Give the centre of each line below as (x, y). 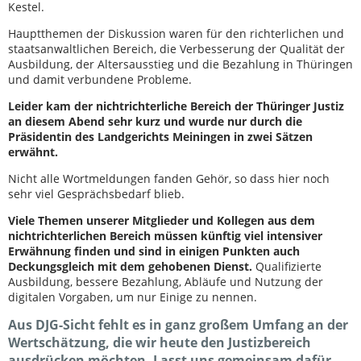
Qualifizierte (288, 266)
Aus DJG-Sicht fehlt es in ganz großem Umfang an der (178, 325)
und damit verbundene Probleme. (100, 79)
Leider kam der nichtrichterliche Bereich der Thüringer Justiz (176, 106)
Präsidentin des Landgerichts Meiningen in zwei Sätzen (160, 137)
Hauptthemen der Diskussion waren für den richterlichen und (176, 33)
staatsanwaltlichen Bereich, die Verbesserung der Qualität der (176, 49)
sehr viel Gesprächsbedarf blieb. (96, 194)
